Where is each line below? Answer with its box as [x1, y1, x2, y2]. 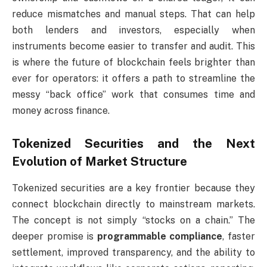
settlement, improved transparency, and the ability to [12, 246, 255, 258]
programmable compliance [97, 230, 223, 242]
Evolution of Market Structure [12, 154, 187, 169]
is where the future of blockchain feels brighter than [12, 56, 255, 68]
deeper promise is [12, 230, 97, 242]
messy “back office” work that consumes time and [12, 88, 255, 100]
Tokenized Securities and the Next [12, 136, 255, 151]
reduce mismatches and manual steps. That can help [12, 8, 255, 20]
